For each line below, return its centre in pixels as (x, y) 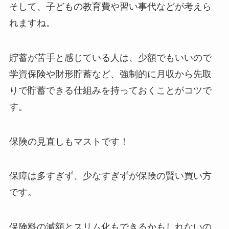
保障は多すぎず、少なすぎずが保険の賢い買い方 (110, 176)
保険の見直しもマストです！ (69, 141)
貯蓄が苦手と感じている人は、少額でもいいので (110, 58)
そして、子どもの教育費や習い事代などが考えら (110, 6)
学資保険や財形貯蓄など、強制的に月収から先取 (110, 74)
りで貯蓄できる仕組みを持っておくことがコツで (110, 90)
